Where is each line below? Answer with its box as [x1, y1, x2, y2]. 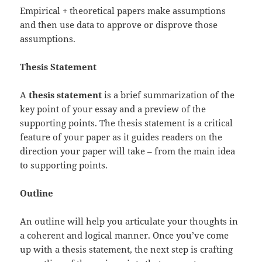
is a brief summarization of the [102, 88, 235, 101]
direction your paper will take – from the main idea [20, 144, 236, 157]
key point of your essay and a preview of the [20, 102, 206, 115]
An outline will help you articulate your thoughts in [20, 215, 239, 227]
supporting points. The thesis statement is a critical [20, 116, 233, 129]
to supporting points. [20, 158, 108, 171]
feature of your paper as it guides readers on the [20, 130, 223, 143]
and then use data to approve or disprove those [20, 18, 218, 30]
